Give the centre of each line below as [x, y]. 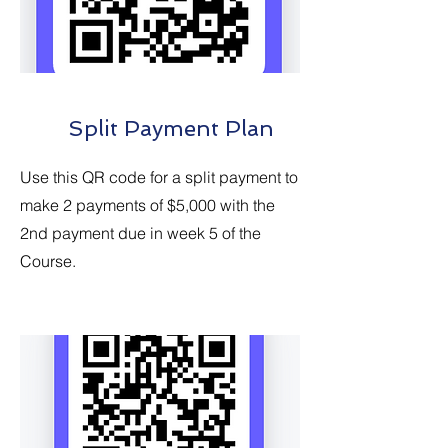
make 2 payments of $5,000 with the [147, 205]
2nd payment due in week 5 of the [140, 233]
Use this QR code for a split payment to [159, 177]
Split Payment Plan [147, 128]
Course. [50, 261]
